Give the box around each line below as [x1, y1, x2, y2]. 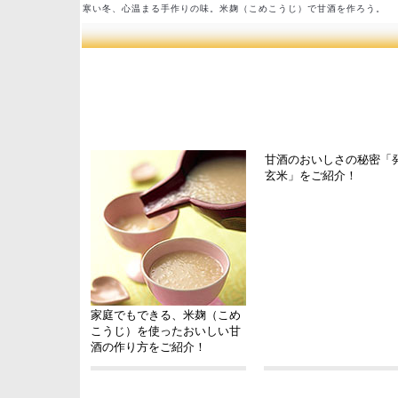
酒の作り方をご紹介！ [91, 340, 206, 354]
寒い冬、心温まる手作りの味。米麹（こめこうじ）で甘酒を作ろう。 [83, 4, 386, 13]
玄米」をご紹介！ [265, 169, 357, 182]
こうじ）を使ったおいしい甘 [91, 324, 241, 338]
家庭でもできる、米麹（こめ [91, 308, 241, 322]
